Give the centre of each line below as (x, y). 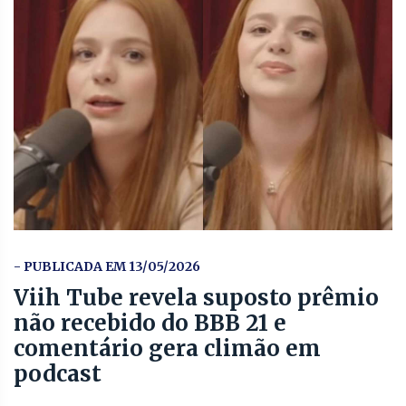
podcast (58, 373)
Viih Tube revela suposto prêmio (196, 297)
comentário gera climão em (167, 348)
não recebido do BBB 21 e (150, 323)
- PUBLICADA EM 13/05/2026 (107, 266)
